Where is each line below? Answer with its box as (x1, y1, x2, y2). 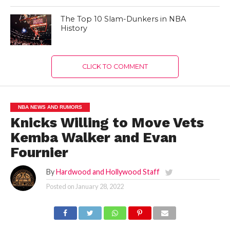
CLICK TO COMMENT (82, 63, 148, 71)
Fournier (10, 144, 68, 161)
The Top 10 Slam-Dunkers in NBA (61, 14, 186, 24)
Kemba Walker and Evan (10, 129, 177, 146)
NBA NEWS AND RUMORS (17, 104, 82, 110)
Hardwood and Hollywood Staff (55, 167, 160, 177)
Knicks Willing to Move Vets (10, 114, 204, 131)
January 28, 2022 (75, 182, 124, 191)
